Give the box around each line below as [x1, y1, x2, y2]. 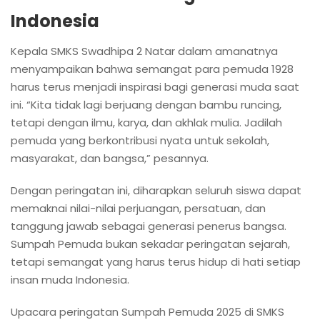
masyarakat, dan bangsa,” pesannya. [11, 150, 209, 166]
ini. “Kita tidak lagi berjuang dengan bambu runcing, [11, 96, 281, 112]
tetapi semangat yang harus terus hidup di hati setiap [11, 254, 301, 269]
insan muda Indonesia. [11, 271, 129, 287]
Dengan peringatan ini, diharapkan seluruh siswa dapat [11, 182, 301, 198]
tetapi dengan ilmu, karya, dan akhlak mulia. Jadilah [11, 114, 282, 130]
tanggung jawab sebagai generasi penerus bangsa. [11, 218, 286, 234]
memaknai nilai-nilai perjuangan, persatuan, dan [11, 200, 266, 216]
